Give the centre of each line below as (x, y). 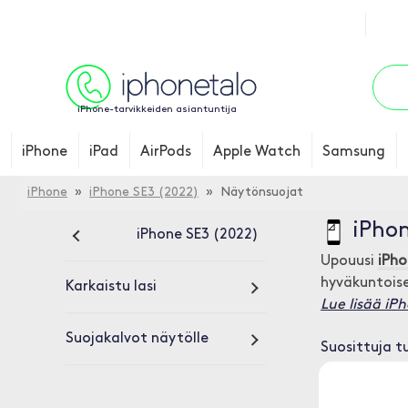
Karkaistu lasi (111, 287)
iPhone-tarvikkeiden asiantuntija (157, 110)
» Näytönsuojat (251, 193)
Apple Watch (257, 152)
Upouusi (349, 261)
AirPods (166, 152)
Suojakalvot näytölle (137, 339)
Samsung (354, 152)
